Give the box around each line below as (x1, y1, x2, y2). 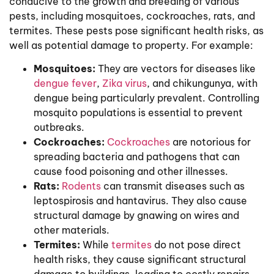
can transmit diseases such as (101, 179, 245, 192)
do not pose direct (152, 238, 241, 251)
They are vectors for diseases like (95, 62, 256, 75)
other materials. (34, 223, 109, 236)
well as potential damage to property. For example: (9, 39, 253, 51)
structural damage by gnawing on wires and (34, 209, 239, 221)
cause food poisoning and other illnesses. (34, 165, 228, 177)
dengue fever (34, 76, 97, 89)
